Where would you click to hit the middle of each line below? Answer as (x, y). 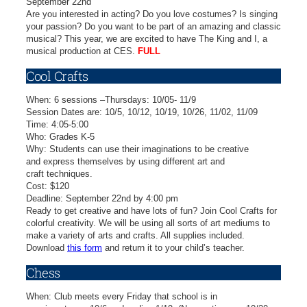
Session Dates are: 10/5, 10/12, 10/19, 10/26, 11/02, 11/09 (142, 112)
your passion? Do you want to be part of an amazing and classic (153, 27)
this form (85, 248)
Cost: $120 (48, 186)
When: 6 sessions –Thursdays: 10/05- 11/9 (111, 100)
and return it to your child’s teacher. (173, 248)
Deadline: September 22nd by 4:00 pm (102, 199)
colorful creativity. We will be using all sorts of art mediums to (148, 223)
